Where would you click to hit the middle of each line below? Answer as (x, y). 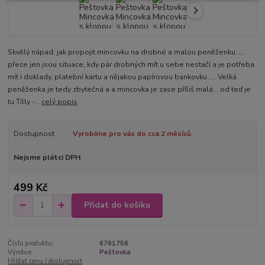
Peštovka (115, 252)
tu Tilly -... (25, 102)
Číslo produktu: (31, 243)
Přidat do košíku (117, 205)
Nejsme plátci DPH (47, 158)
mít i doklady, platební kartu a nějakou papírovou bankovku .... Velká (122, 77)
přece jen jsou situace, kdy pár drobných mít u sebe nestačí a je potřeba (131, 65)
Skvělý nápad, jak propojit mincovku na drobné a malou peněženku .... (126, 52)
